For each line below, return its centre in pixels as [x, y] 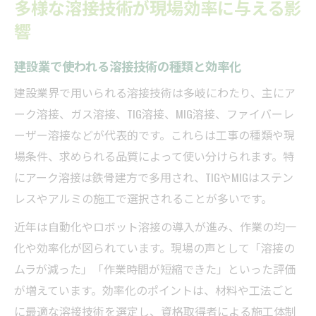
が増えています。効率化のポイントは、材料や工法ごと [154, 290]
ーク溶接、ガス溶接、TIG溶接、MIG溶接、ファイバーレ [154, 113]
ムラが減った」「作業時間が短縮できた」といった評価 [155, 268]
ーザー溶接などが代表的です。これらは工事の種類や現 [154, 134]
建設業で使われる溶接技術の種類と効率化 [128, 65]
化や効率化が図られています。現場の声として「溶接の [154, 247]
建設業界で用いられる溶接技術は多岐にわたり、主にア [155, 92]
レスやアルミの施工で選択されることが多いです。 [143, 198]
